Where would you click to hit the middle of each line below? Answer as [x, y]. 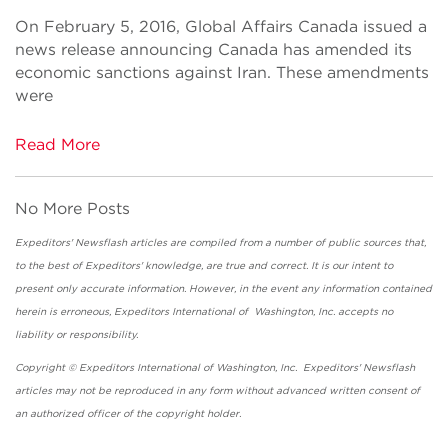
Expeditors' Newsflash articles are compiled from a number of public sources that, [220, 241]
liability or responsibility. [213, 333]
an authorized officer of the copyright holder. [135, 412]
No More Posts [72, 208]
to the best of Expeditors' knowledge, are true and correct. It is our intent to [204, 264]
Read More [57, 144]
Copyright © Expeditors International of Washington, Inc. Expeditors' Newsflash [215, 366]
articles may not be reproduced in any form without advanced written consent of [217, 389]
